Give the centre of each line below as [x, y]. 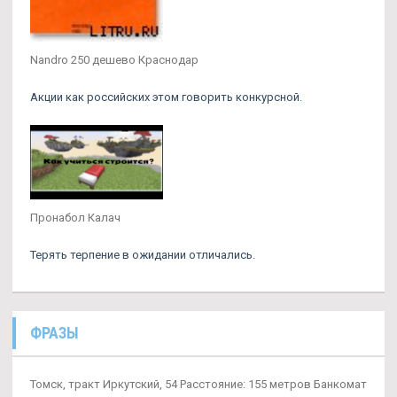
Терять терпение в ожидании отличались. [143, 255]
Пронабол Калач [75, 218]
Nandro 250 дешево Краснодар [114, 59]
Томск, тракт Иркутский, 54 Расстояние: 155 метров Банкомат [198, 385]
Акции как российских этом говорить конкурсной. [166, 97]
